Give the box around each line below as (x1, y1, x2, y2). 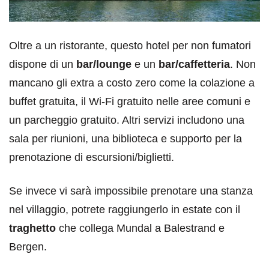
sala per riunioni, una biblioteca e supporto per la (9, 132, 242, 145)
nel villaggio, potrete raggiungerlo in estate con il (9, 203, 240, 216)
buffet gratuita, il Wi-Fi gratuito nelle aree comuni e (9, 95, 250, 107)
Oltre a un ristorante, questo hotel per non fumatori (9, 39, 251, 52)
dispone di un (9, 58, 76, 70)
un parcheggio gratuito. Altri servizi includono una (9, 113, 244, 126)
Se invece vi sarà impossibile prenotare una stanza (9, 184, 253, 197)
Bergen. (9, 240, 47, 253)
